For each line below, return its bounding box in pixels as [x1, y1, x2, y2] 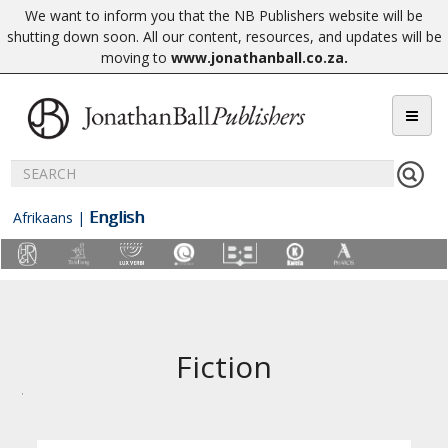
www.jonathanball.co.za [170, 48, 344, 67]
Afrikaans [13, 208, 73, 227]
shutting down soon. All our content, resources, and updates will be [6, 27, 442, 46]
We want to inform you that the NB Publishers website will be [25, 6, 423, 25]
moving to [100, 48, 171, 67]
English [89, 206, 144, 228]
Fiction [176, 346, 272, 388]
